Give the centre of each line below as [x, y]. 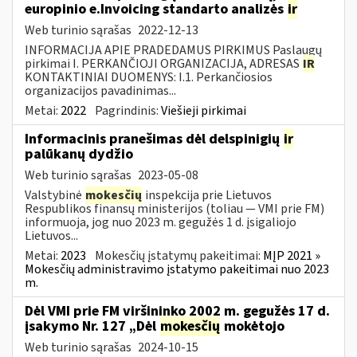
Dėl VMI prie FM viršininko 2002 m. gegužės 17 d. [177, 311]
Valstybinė [55, 195]
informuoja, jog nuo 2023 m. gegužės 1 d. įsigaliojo [161, 222]
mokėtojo [253, 326]
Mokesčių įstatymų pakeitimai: [179, 255]
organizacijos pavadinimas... [100, 90]
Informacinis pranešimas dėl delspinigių [154, 139]
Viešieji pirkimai [204, 110]
